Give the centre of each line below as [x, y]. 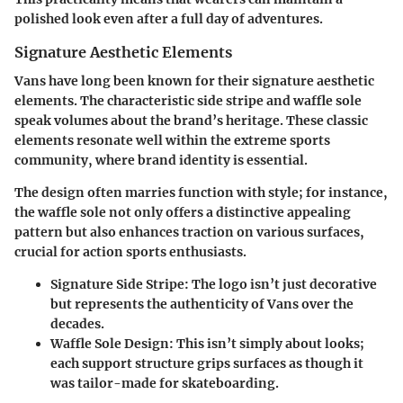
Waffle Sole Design [110, 343]
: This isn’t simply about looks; [267, 343]
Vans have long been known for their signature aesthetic [194, 81]
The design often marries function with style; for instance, [201, 192]
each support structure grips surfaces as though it [207, 363]
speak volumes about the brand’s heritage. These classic [191, 120]
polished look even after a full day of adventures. [169, 18]
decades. [77, 323]
